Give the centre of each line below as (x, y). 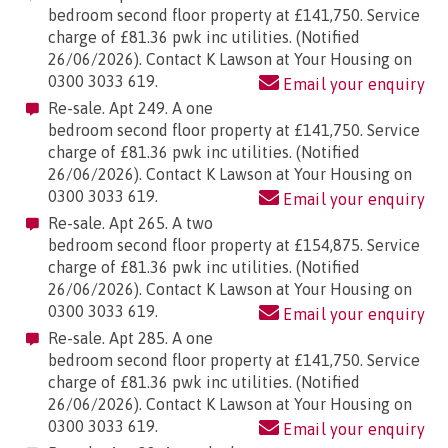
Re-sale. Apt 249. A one (130, 108)
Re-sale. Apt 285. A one (130, 338)
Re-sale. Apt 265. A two (130, 223)
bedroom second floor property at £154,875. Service (234, 245)
